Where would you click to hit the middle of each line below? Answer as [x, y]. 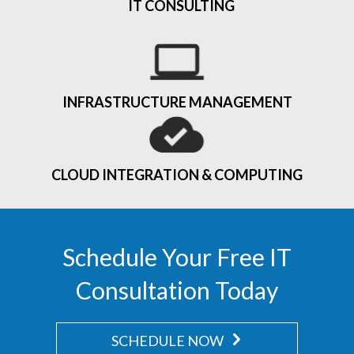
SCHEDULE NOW [168, 340]
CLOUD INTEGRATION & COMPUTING [177, 174]
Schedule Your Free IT [177, 256]
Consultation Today [177, 290]
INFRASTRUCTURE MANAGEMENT [177, 102]
